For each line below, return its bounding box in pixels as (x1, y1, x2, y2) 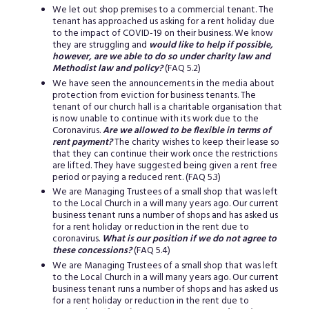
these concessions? (52, 243, 132, 259)
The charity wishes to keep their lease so (114, 134, 279, 150)
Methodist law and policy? (52, 61, 163, 77)
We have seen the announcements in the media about (52, 76, 275, 91)
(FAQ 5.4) (131, 243, 170, 259)
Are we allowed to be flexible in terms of (102, 123, 271, 138)
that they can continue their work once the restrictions (52, 146, 277, 161)
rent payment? (52, 134, 114, 150)
